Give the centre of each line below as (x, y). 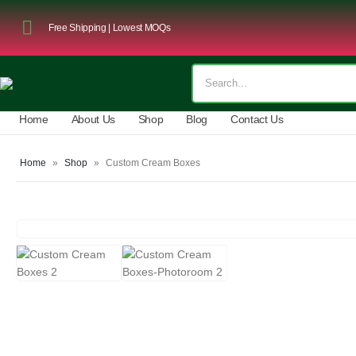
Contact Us (257, 119)
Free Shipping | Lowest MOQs (110, 28)
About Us (93, 119)
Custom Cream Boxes (153, 163)
